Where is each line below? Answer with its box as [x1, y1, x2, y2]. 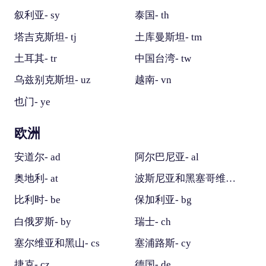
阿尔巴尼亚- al [134, 151, 199, 163]
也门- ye [14, 96, 50, 107]
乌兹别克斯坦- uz [14, 74, 91, 86]
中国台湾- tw [134, 53, 191, 65]
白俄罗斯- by [14, 216, 71, 227]
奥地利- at [14, 172, 58, 184]
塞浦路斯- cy [134, 237, 191, 249]
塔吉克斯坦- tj [14, 31, 77, 43]
